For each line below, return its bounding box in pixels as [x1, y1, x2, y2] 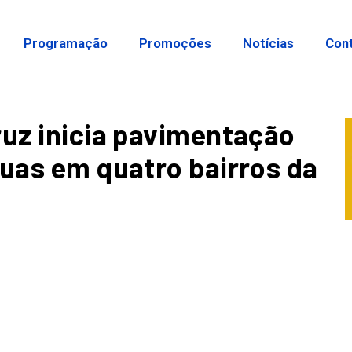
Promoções [139, 35, 212, 51]
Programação [24, 35, 108, 51]
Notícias [243, 35, 295, 51]
